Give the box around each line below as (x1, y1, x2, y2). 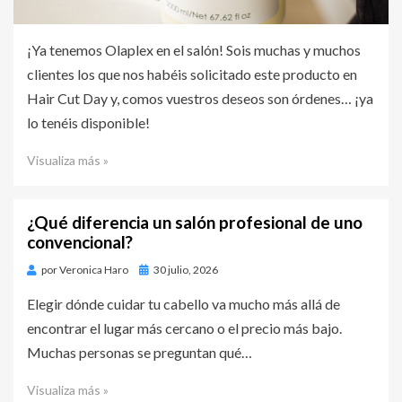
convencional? (27, 231, 133, 252)
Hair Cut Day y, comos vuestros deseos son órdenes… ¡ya (27, 89, 373, 107)
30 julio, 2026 (153, 262, 218, 276)
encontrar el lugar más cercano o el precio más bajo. (27, 319, 342, 336)
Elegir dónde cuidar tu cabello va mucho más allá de (27, 294, 340, 312)
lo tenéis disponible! (27, 113, 150, 131)
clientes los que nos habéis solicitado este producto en (27, 65, 357, 83)
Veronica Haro (59, 262, 128, 276)
